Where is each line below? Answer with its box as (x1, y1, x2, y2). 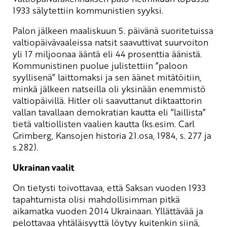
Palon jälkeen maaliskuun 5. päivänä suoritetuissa (13, 24, 213, 36)
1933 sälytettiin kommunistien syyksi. (13, 4, 163, 16)
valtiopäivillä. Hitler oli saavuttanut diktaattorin (13, 94, 202, 106)
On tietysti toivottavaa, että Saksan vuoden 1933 (13, 181, 206, 194)
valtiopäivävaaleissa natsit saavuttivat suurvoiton (13, 35, 208, 48)
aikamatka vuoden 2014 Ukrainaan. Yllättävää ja (13, 204, 203, 217)
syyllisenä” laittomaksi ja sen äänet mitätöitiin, (13, 70, 201, 83)
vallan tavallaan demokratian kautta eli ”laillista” (13, 105, 206, 118)
